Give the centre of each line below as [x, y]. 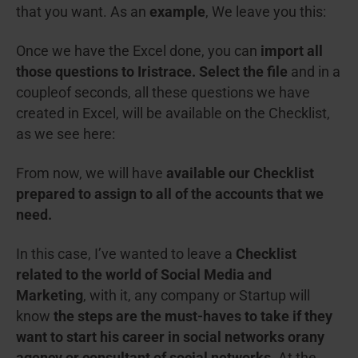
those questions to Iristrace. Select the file [153, 72]
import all [290, 51]
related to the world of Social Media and [144, 274]
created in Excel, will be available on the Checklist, [173, 113]
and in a [316, 72]
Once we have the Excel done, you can [137, 51]
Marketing [50, 295]
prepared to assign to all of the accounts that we [170, 194]
